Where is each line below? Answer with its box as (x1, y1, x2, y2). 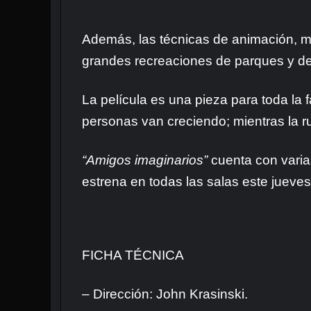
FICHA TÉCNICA (82, 248, 184, 263)
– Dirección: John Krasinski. (82, 287, 248, 302)
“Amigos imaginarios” (82, 153, 208, 168)
